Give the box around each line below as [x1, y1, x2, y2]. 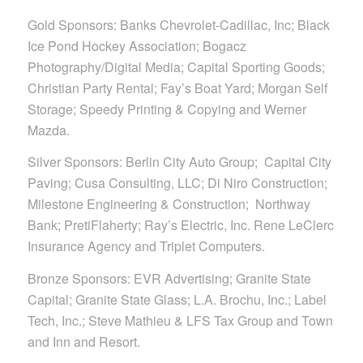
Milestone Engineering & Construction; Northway [27, 194, 310, 214]
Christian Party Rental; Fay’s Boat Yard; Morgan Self [27, 78, 327, 97]
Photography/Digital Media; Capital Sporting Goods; [27, 57, 325, 76]
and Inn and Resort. [27, 331, 140, 351]
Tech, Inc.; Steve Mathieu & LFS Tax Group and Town [27, 310, 333, 330]
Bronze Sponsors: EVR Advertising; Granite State [27, 268, 311, 288]
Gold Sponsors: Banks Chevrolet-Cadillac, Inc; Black [27, 15, 330, 34]
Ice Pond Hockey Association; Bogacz [27, 36, 246, 55]
